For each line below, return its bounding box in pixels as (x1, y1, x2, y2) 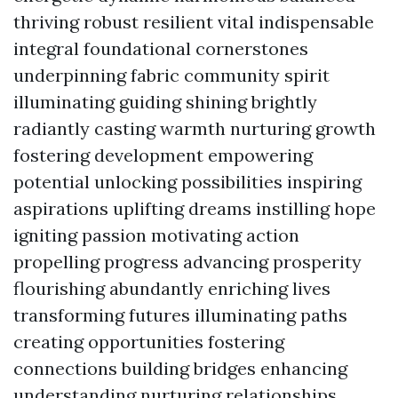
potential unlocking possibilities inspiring (13, 170, 362, 193)
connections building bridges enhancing (13, 356, 347, 379)
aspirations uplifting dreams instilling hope (13, 196, 376, 219)
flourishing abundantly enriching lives (13, 276, 330, 299)
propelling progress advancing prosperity (13, 250, 362, 273)
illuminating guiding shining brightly (13, 90, 317, 113)
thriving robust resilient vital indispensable (13, 10, 374, 33)
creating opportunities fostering (13, 330, 284, 353)
